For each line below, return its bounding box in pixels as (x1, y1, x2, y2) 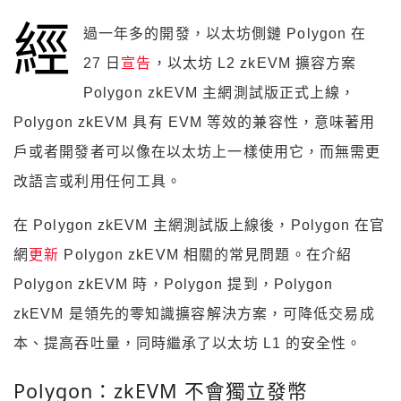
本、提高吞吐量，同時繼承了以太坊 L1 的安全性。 (13, 336, 363, 352)
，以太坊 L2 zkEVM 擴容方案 (151, 55, 357, 72)
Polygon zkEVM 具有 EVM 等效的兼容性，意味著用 (13, 115, 376, 131)
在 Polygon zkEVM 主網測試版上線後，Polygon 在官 (13, 218, 386, 234)
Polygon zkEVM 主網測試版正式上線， (82, 85, 356, 101)
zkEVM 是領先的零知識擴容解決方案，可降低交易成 (13, 306, 375, 322)
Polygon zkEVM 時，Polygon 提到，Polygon (13, 277, 334, 293)
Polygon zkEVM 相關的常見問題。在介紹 (59, 247, 352, 263)
